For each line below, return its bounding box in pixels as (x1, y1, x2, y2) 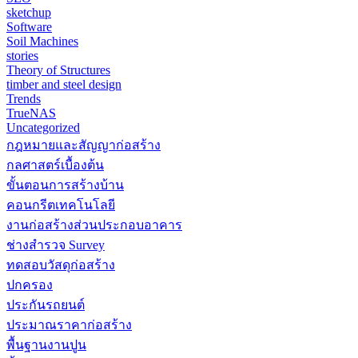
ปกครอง (6, 277, 53, 292)
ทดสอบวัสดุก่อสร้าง (6, 257, 115, 272)
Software (6, 19, 52, 34)
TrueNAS (6, 105, 56, 120)
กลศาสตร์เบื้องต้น (6, 157, 104, 172)
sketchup (6, 5, 51, 19)
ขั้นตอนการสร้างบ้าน (6, 177, 124, 192)
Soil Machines (6, 34, 78, 48)
